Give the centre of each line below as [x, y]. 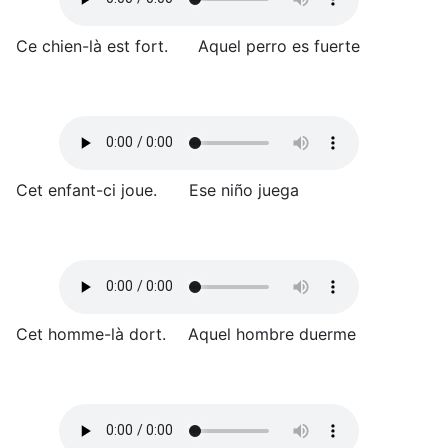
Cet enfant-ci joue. [86, 189]
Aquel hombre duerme [272, 333]
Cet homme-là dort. [91, 333]
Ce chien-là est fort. [92, 45]
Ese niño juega [244, 189]
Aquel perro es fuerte [279, 45]
